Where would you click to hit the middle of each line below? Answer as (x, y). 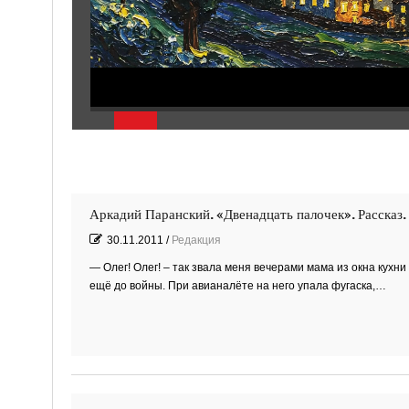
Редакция (196, 240)
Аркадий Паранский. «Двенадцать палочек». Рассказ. (247, 215)
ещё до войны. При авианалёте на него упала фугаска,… (237, 285)
